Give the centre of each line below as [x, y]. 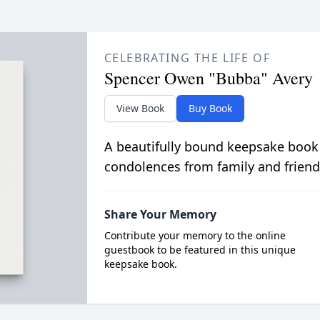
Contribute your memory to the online [195, 235]
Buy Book [210, 108]
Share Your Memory [160, 214]
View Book [140, 108]
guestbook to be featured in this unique [200, 250]
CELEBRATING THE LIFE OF [187, 58]
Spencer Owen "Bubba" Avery [208, 78]
